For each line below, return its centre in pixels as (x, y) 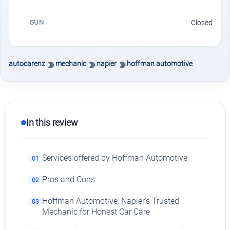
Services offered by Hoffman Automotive (115, 158)
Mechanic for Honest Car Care (96, 212)
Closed (202, 23)
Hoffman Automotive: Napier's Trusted (111, 201)
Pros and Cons (69, 180)
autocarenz (27, 64)
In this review (52, 123)
